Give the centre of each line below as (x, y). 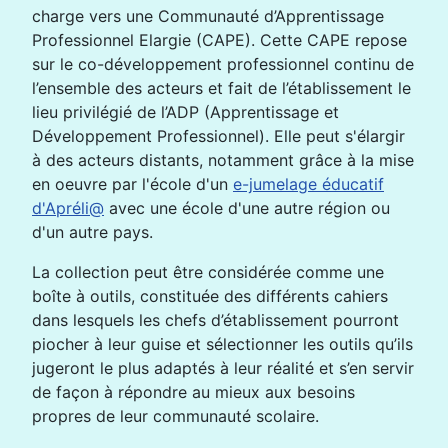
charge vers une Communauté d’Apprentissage (208, 16)
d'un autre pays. (92, 232)
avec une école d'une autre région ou (247, 208)
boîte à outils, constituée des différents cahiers (210, 296)
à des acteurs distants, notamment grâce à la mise (223, 160)
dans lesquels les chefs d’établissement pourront (215, 320)
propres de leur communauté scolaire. (175, 416)
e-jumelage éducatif (308, 184)
